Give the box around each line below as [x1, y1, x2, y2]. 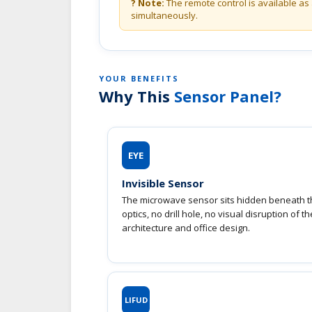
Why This [99, 85, 174, 107]
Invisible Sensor [122, 175, 204, 190]
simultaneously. [131, 8, 198, 22]
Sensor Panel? [174, 85, 281, 107]
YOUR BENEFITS [99, 72, 179, 84]
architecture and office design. [122, 221, 250, 234]
